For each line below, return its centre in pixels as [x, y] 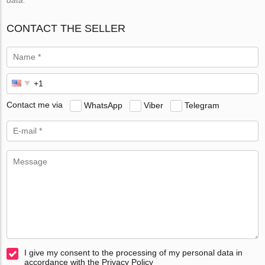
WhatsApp [104, 105]
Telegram [202, 105]
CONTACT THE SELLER [66, 28]
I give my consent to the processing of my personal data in [134, 252]
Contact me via [35, 105]
